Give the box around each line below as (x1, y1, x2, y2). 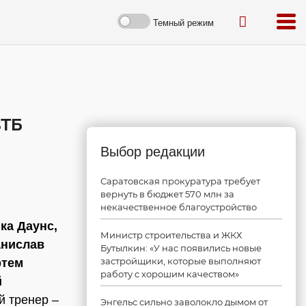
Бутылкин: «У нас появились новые (100, 242, 262, 253)
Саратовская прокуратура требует (100, 176, 260, 186)
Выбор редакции (100, 144, 205, 159)
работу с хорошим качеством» (100, 268, 239, 279)
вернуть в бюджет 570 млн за (100, 189, 234, 199)
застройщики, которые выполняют (100, 255, 261, 266)
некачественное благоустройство (100, 201, 257, 212)
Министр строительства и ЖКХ (100, 229, 242, 240)
